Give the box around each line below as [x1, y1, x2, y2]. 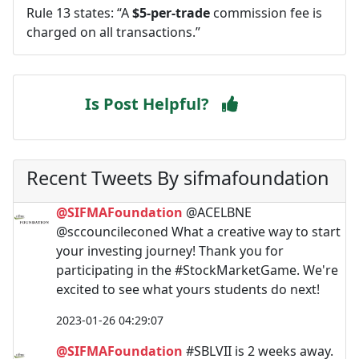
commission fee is [210, 3, 322, 22]
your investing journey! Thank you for [56, 241, 284, 260]
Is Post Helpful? [85, 92, 209, 115]
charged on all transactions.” [26, 22, 200, 41]
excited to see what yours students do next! [56, 280, 320, 298]
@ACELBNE [183, 203, 252, 221]
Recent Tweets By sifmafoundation [26, 164, 329, 191]
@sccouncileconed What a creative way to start [56, 222, 341, 240]
